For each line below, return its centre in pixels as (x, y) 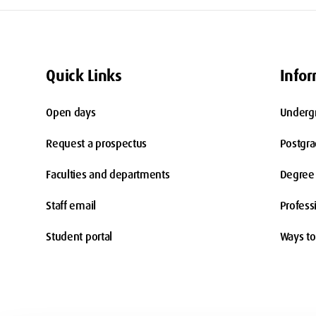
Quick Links (84, 76)
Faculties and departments (108, 175)
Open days (71, 113)
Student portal (79, 237)
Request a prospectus (96, 144)
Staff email (71, 206)
